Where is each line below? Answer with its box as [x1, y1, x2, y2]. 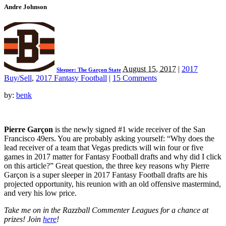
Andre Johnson [4, 3, 47, 11]
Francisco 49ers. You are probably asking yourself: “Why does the [4, 134, 214, 143]
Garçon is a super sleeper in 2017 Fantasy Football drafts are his [4, 171, 207, 180]
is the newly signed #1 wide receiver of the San [53, 125, 205, 134]
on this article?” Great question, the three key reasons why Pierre [4, 161, 209, 171]
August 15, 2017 [123, 65, 176, 74]
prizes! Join [4, 215, 43, 224]
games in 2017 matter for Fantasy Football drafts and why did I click [4, 152, 221, 161]
